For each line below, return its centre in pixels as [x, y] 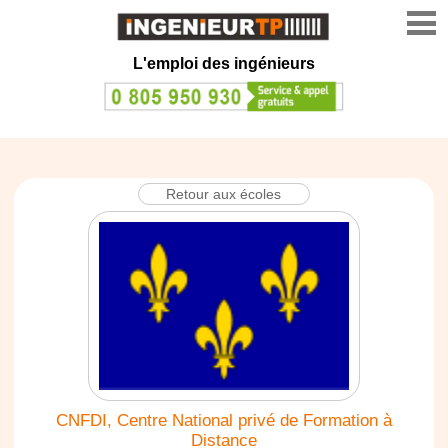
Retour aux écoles [224, 193]
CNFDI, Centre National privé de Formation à [223, 420]
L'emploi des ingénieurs [224, 63]
